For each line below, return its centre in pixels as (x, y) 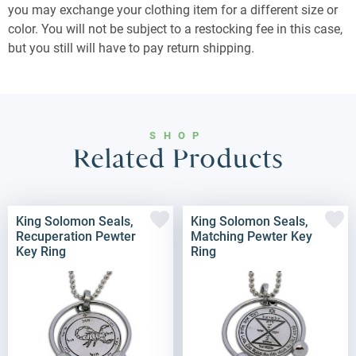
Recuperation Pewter (76, 237)
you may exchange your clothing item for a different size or (173, 10)
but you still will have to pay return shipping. (131, 48)
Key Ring (41, 252)
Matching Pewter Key (252, 237)
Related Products (178, 159)
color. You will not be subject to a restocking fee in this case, (175, 29)
